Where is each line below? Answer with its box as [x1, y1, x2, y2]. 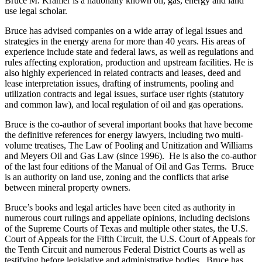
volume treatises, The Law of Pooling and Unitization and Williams [5, 140, 253, 150]
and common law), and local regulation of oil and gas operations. [5, 99, 243, 109]
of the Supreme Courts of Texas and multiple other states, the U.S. [5, 223, 248, 233]
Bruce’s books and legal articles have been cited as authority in [5, 202, 235, 212]
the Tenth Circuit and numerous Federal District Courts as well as [5, 244, 245, 254]
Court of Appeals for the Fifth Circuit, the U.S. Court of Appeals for [5, 233, 255, 244]
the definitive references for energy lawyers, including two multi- [5, 129, 243, 140]
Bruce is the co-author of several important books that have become [5, 119, 253, 129]
